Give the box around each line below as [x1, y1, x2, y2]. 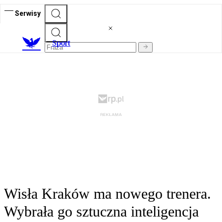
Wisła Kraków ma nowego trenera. [4, 185, 211, 202]
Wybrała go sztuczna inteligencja [4, 203, 199, 220]
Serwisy [15, 9, 41, 17]
